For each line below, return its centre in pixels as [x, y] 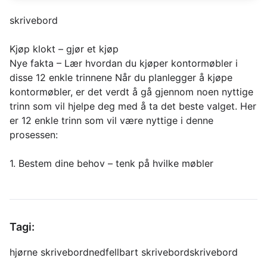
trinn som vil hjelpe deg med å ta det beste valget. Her [133, 106]
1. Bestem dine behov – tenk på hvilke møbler [111, 163]
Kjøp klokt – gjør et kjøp [64, 49]
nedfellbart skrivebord [139, 252]
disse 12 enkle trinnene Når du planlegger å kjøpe [121, 77]
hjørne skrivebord [49, 252]
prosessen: [34, 135]
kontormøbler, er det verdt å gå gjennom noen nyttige [131, 92]
